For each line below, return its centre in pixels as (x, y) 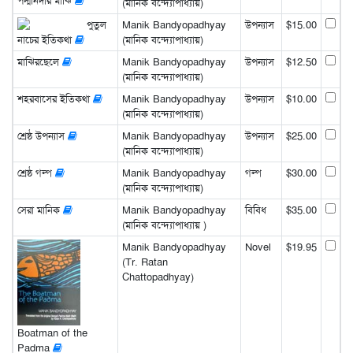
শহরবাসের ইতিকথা (55, 98)
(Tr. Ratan (145, 262)
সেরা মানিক (40, 210)
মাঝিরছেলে (39, 61)
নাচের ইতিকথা (46, 39)
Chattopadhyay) (158, 277)
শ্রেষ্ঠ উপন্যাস (42, 136)
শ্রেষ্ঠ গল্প (36, 173)
